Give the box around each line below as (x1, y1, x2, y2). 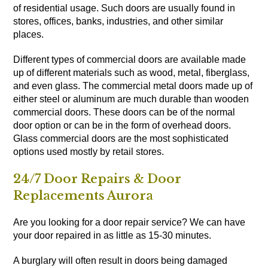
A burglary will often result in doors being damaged (13, 255, 228, 266)
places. (13, 29, 44, 39)
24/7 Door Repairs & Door (13, 171, 182, 186)
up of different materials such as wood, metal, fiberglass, (13, 67, 250, 78)
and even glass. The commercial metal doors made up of (13, 80, 253, 91)
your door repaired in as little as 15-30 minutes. (13, 230, 212, 240)
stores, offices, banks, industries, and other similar (13, 16, 224, 26)
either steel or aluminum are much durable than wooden (13, 93, 249, 104)
